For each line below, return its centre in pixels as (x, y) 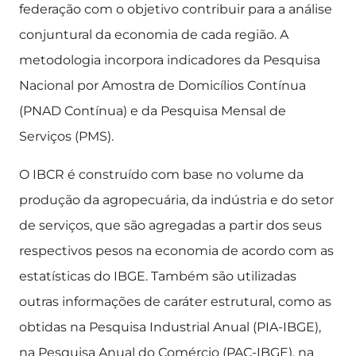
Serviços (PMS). (66, 136)
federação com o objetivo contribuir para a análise (176, 9)
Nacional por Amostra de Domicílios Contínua (163, 85)
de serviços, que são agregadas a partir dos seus (170, 225)
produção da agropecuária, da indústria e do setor (176, 200)
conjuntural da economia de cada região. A (154, 35)
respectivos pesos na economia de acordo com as (176, 251)
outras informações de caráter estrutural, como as (175, 302)
